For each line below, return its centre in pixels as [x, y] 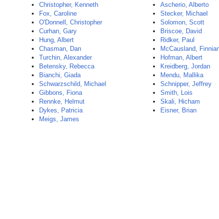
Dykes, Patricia [61, 110]
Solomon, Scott [183, 22]
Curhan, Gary [58, 31]
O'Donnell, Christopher [71, 22]
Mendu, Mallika [182, 75]
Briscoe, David [181, 31]
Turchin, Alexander [66, 57]
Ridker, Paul [178, 40]
